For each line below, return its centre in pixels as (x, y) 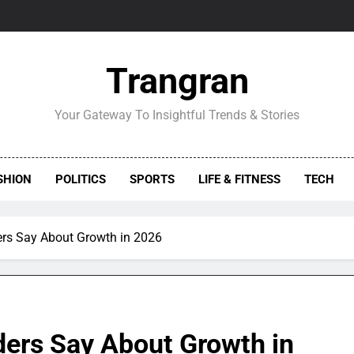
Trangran (177, 81)
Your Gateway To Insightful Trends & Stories (177, 115)
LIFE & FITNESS (240, 179)
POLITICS (81, 179)
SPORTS (153, 179)
